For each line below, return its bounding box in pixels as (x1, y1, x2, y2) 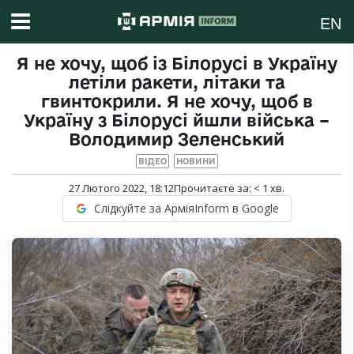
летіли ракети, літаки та (68, 73, 285, 92)
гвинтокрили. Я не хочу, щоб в (40, 92, 313, 111)
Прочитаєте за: (174, 181, 254, 196)
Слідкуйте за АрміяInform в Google (93, 201, 279, 217)
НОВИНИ (175, 156, 216, 167)
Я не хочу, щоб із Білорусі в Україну (16, 54, 337, 73)
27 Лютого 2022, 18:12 (69, 181, 174, 196)
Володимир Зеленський (69, 130, 284, 149)
